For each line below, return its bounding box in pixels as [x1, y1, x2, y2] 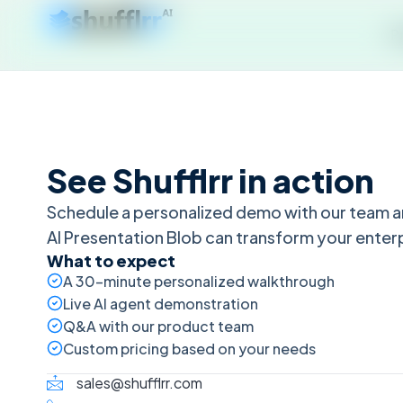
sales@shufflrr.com [76, 372, 202, 392]
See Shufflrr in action [47, 160, 374, 201]
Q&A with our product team [63, 317, 254, 336]
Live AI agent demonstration [63, 294, 258, 313]
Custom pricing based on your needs [63, 339, 316, 358]
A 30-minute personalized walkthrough [63, 272, 335, 291]
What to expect [47, 250, 175, 271]
